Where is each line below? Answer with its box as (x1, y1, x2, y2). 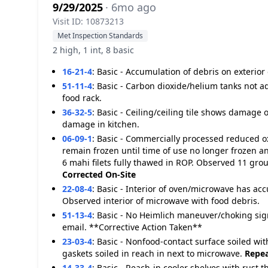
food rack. (62, 92, 102, 103)
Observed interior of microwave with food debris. (62, 195, 260, 206)
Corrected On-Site (62, 169, 136, 180)
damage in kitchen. (62, 118, 139, 130)
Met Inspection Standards (57, 31, 143, 41)
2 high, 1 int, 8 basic (53, 44, 134, 56)
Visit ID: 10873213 (53, 16, 124, 27)
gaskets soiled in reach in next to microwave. (62, 248, 245, 259)
